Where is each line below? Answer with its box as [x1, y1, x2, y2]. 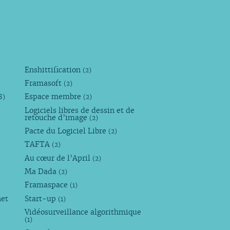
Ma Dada [25, 166, 59, 176]
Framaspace [25, 180, 70, 190]
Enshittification [25, 65, 83, 74]
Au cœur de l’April [25, 153, 93, 163]
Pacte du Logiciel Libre [25, 126, 109, 136]
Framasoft [25, 79, 64, 88]
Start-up [25, 194, 59, 203]
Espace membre [25, 92, 84, 102]
